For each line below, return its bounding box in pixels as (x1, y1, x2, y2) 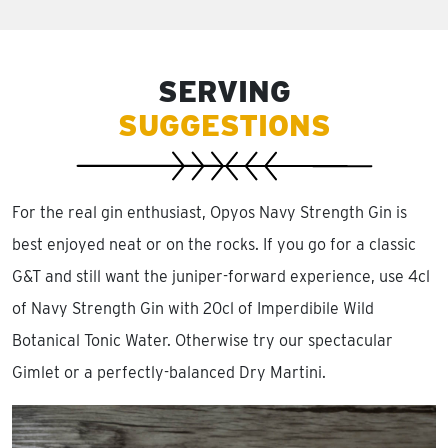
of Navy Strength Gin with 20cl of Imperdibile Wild (12, 298, 374, 318)
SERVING (157, 73, 291, 109)
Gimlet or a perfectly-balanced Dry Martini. (12, 362, 326, 382)
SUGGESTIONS (117, 107, 331, 143)
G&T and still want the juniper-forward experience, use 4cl (12, 266, 430, 286)
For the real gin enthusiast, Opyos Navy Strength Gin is (12, 202, 407, 222)
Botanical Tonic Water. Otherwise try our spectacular (12, 330, 393, 350)
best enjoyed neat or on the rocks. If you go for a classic (12, 234, 416, 254)
